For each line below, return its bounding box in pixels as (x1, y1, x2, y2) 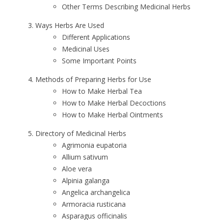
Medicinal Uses (62, 44, 110, 54)
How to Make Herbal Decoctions (62, 98, 166, 108)
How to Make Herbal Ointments (62, 110, 163, 119)
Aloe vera (62, 164, 92, 173)
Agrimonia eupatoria (62, 140, 127, 150)
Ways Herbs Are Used (35, 21, 104, 30)
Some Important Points (62, 56, 137, 65)
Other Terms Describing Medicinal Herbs (62, 2, 191, 11)
